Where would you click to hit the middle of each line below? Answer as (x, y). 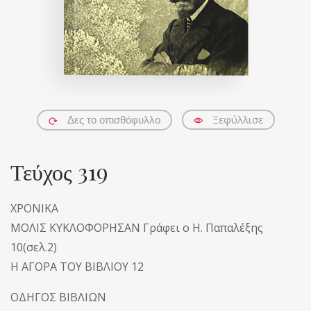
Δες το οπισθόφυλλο (114, 120)
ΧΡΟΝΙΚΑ (34, 208)
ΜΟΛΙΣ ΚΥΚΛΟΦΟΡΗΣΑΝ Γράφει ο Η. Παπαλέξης (137, 227)
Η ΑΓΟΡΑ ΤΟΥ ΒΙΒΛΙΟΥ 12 (77, 266)
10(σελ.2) (34, 247)
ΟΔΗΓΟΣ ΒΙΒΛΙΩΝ (58, 297)
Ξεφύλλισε (237, 119)
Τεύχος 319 (59, 171)
